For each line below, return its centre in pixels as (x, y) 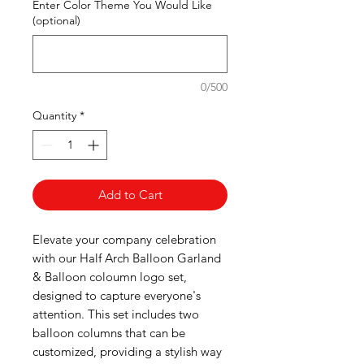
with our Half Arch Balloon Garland (127, 258)
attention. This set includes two (116, 314)
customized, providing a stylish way (127, 351)
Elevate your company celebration (124, 239)
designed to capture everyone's (117, 295)
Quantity (54, 115)
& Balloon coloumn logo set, (110, 277)
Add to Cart (130, 195)
